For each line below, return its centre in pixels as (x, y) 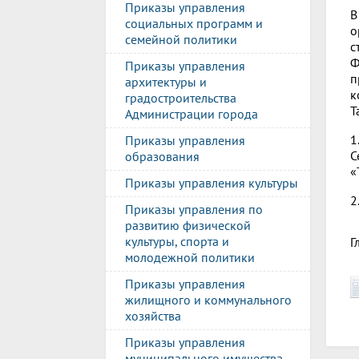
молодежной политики (190, 257)
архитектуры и (166, 82)
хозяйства (153, 316)
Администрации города (192, 114)
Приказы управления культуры (212, 183)
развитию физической (188, 225)
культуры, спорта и (177, 241)
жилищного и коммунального (208, 300)
